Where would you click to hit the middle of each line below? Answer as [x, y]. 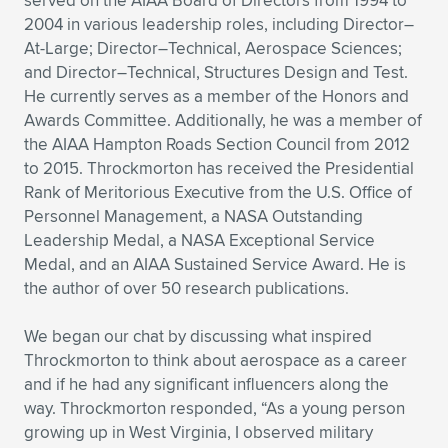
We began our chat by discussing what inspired [198, 336]
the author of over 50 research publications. [186, 288]
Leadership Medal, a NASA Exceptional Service [199, 240]
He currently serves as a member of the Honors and [216, 96]
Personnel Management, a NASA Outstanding [193, 216]
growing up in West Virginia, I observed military [198, 432]
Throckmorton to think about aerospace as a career [215, 360]
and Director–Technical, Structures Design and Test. [216, 72]
